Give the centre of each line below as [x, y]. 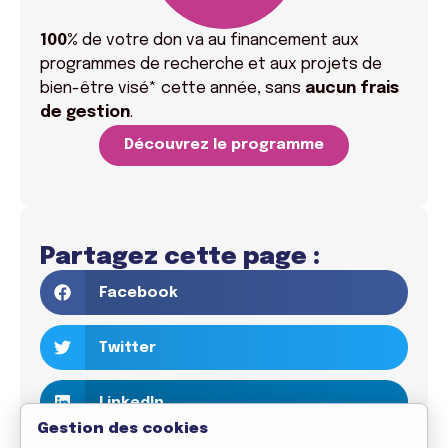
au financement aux [283, 40]
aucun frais [352, 88]
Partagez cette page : [180, 257]
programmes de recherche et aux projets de [211, 64]
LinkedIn [131, 402]
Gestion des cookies [122, 429]
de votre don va [143, 40]
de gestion [85, 112]
